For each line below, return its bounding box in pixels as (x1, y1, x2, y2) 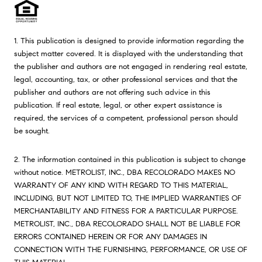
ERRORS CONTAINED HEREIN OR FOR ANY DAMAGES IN (14, 232, 207, 242)
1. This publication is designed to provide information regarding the (14, 36, 244, 46)
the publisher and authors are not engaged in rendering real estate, (14, 61, 247, 72)
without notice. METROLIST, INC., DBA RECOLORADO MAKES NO (14, 167, 235, 178)
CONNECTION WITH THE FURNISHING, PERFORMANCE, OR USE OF (14, 244, 247, 255)
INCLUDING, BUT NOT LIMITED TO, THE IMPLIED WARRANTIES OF (14, 193, 242, 204)
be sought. (14, 126, 50, 136)
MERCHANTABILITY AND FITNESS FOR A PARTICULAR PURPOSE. (14, 206, 238, 216)
